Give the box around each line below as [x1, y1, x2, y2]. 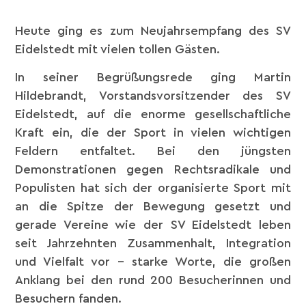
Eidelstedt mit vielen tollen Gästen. [15, 42, 221, 55]
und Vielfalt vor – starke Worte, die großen [15, 255, 291, 268]
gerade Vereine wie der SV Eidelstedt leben [15, 219, 291, 232]
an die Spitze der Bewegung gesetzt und [15, 200, 291, 213]
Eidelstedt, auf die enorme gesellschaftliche [15, 108, 291, 121]
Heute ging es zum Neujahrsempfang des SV [15, 24, 291, 37]
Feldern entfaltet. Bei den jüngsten [15, 145, 291, 158]
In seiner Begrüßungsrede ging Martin [15, 71, 291, 84]
